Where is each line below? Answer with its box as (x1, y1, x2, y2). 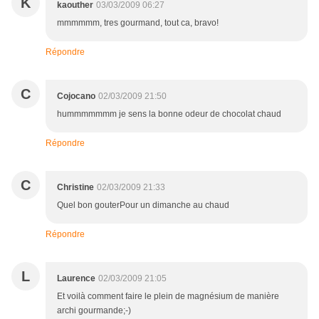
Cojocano (57, 91, 95, 102)
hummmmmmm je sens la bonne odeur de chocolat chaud (57, 109, 281, 120)
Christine (57, 182, 94, 193)
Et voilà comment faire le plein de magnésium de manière (57, 291, 279, 302)
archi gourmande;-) (57, 305, 131, 316)
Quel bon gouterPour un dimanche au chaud (57, 200, 229, 211)
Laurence (57, 273, 95, 284)
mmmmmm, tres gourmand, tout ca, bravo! (57, 18, 219, 28)
